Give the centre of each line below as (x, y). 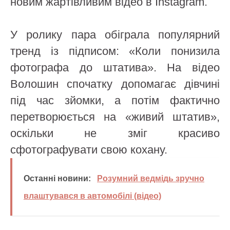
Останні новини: (57, 178)
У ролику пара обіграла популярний (115, 35)
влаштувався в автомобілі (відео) (92, 196)
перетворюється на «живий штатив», (115, 117)
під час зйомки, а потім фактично (115, 100)
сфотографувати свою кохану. (89, 150)
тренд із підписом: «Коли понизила (115, 51)
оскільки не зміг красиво (115, 133)
